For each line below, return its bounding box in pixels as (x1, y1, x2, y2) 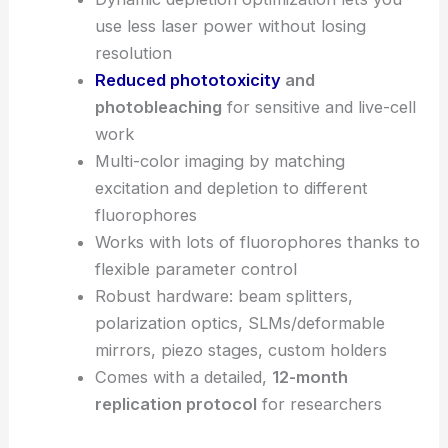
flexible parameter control (94, 259, 297, 280)
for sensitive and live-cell (221, 97, 416, 118)
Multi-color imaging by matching (94, 151, 345, 172)
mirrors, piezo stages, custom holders (94, 340, 387, 361)
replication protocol (94, 394, 257, 415)
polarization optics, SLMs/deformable (94, 313, 385, 334)
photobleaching (94, 97, 222, 118)
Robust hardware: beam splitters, (94, 286, 353, 307)
